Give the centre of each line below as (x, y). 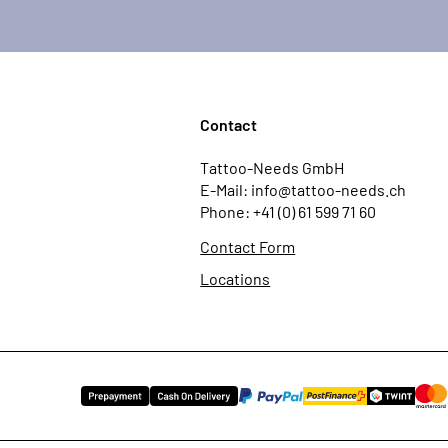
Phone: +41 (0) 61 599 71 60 (288, 211)
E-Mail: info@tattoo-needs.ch (303, 189)
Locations (235, 278)
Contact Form (248, 246)
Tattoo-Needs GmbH (272, 167)
